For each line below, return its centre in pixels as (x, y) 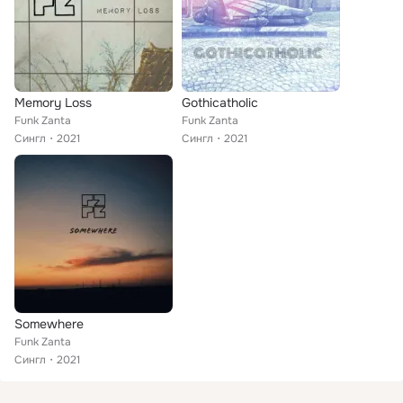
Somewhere (49, 324)
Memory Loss (53, 103)
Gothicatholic (220, 103)
